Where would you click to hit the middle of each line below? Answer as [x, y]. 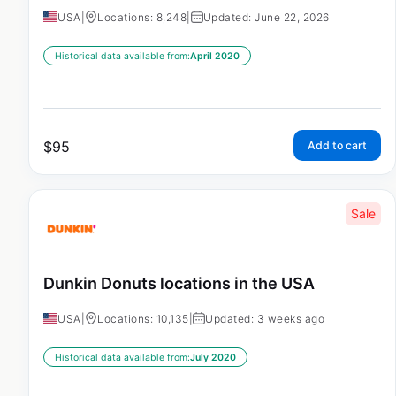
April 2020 [215, 57]
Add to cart [337, 146]
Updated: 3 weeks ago [265, 318]
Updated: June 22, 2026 [266, 18]
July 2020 [213, 357]
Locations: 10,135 [143, 318]
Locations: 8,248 [142, 18]
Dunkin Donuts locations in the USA [179, 284]
